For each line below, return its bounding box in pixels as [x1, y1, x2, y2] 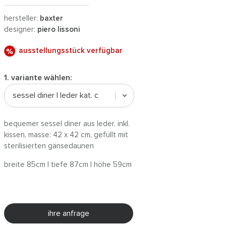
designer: [4, 26, 37, 33]
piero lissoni [37, 26, 80, 33]
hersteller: [4, 15, 40, 22]
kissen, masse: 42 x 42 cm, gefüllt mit [4, 131, 128, 139]
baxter [40, 15, 63, 22]
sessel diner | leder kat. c [13, 91, 98, 99]
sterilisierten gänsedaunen [4, 142, 94, 150]
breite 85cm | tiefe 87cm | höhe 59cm [4, 161, 132, 168]
